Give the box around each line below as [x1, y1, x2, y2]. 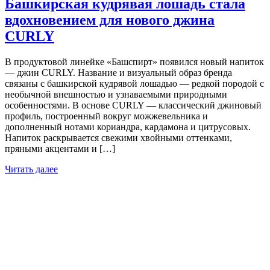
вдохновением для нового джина [5, 11, 215, 28]
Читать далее [5, 163, 58, 174]
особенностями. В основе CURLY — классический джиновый [5, 99, 262, 110]
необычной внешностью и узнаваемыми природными [5, 89, 227, 99]
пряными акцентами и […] [5, 143, 115, 154]
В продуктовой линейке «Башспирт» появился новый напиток [5, 56, 264, 67]
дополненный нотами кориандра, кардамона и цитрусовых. [5, 121, 251, 132]
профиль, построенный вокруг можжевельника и [5, 110, 208, 121]
